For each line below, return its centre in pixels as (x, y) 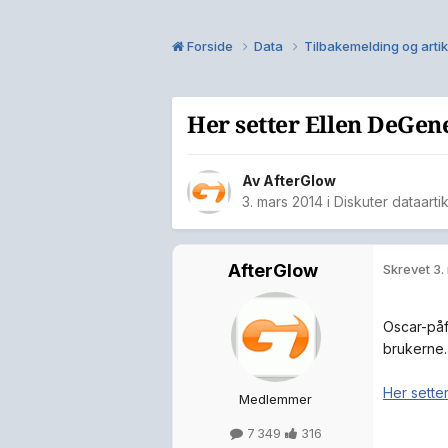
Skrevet (408, 269)
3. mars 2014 (282, 202)
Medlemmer (275, 399)
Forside (210, 45)
